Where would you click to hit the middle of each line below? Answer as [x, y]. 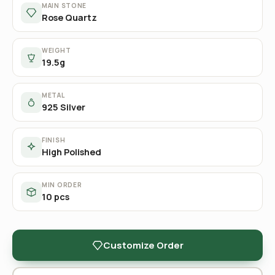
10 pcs [56, 197]
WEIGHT [56, 50]
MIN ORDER [62, 185]
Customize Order [143, 245]
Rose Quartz [69, 17]
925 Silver [64, 107]
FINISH [54, 140]
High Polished [72, 152]
